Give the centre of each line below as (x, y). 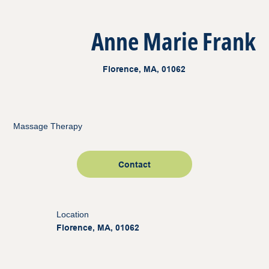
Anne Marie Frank (174, 41)
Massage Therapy (48, 126)
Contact (134, 164)
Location (73, 215)
